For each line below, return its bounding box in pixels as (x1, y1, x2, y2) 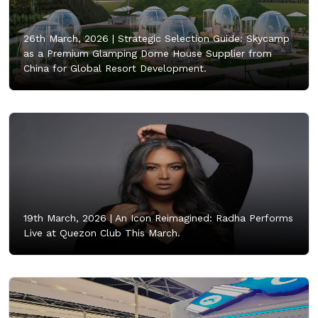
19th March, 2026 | (23, 212, 112, 224)
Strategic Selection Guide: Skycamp (114, 32, 290, 44)
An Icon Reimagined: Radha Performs (112, 212, 293, 224)
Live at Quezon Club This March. (23, 226, 180, 238)
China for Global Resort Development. (23, 62, 207, 74)
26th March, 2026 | (23, 32, 114, 44)
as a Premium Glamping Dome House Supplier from (23, 47, 272, 59)
